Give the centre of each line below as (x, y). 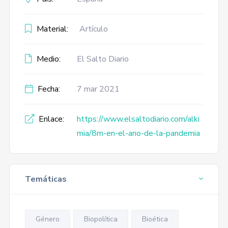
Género (47, 219)
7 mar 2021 (98, 89)
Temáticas (46, 179)
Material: (51, 29)
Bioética (155, 219)
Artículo (93, 29)
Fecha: (48, 89)
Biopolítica (101, 219)
